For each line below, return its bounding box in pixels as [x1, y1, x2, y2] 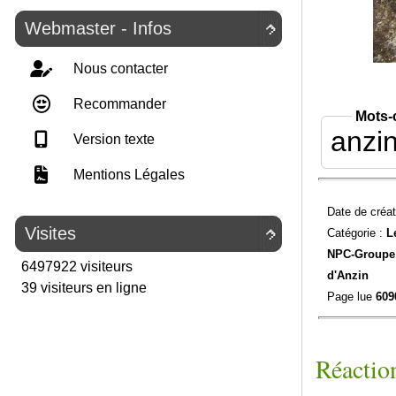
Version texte [70, 132, 155, 147]
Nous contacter [70, 61, 168, 76]
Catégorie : [326, 225, 386, 240]
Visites [25, 224, 76, 243]
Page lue [326, 289, 376, 303]
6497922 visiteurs [18, 259, 133, 274]
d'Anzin [326, 268, 369, 282]
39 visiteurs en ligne [18, 280, 147, 295]
